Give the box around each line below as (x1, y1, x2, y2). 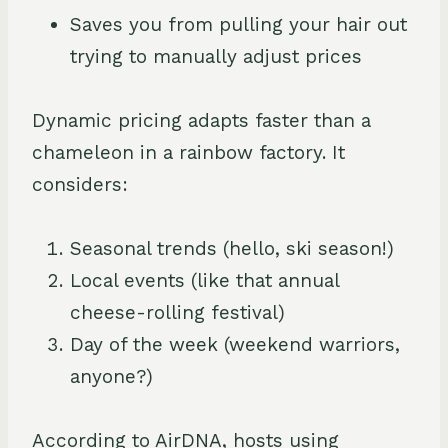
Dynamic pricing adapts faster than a (32, 108, 371, 132)
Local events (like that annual (70, 268, 339, 292)
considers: (32, 172, 128, 196)
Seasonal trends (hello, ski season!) (70, 236, 394, 260)
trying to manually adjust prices (70, 44, 362, 68)
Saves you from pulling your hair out (70, 12, 407, 36)
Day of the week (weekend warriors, (70, 332, 400, 356)
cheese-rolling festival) (70, 300, 285, 324)
